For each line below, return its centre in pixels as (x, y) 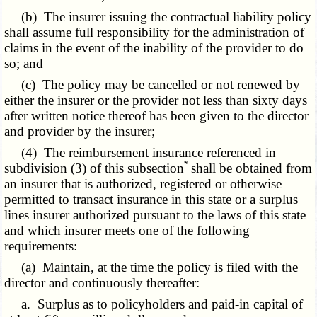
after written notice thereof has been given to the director (157, 116)
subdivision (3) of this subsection (94, 168)
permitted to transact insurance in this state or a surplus (151, 200)
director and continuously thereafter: (102, 283)
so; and (24, 64)
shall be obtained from (250, 168)
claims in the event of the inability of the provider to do (154, 48)
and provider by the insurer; (80, 132)
